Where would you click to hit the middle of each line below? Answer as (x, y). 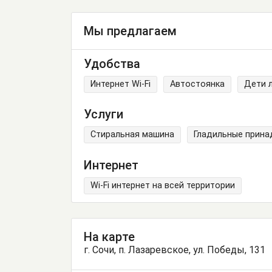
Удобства (112, 63)
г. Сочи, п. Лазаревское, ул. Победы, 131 (175, 250)
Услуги (104, 114)
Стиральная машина (132, 135)
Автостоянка (197, 84)
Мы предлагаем (130, 31)
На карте (109, 236)
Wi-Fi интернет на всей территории (163, 186)
